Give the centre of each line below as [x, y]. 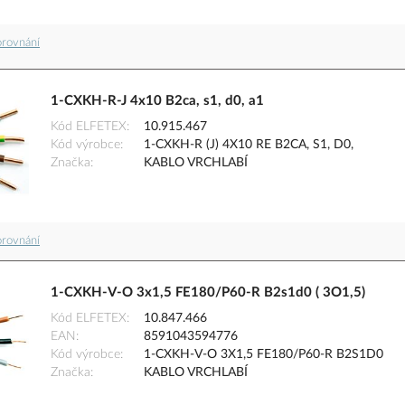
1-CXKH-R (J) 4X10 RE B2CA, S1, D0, [249, 145]
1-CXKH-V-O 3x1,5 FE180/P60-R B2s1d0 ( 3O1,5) [208, 293]
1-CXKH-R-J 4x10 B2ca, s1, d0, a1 [157, 101]
